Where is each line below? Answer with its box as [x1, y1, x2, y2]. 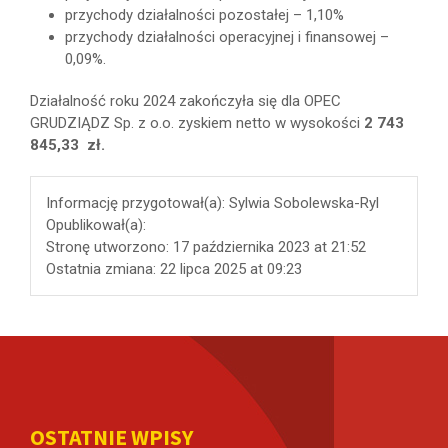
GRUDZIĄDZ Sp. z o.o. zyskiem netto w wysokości [30, 113, 364, 132]
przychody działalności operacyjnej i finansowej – [65, 27, 389, 46]
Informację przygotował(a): [46, 193, 229, 212]
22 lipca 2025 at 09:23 [160, 259, 302, 278]
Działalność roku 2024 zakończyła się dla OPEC [30, 91, 341, 110]
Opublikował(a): [46, 215, 146, 234]
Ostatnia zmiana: [46, 259, 160, 278]
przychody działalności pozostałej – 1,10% [65, 5, 344, 24]
